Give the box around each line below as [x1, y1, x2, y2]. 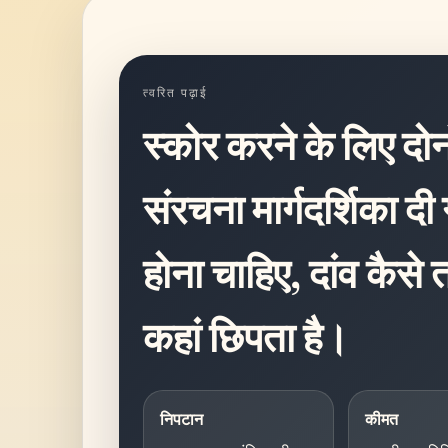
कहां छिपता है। [143, 312, 349, 362]
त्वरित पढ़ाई [143, 84, 208, 101]
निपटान [160, 408, 203, 430]
